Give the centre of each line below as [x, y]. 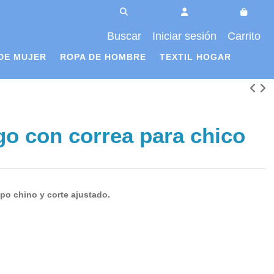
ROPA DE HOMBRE [103, 57]
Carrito [244, 36]
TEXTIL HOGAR [195, 57]
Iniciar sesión [184, 36]
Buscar [124, 36]
